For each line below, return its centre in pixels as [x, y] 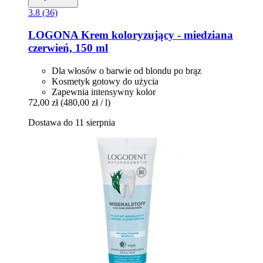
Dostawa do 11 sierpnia [72, 123]
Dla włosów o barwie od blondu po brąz [127, 71]
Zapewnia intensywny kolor [104, 92]
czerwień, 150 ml [68, 48]
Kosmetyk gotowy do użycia [105, 82]
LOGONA [53, 35]
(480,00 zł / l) [85, 103]
